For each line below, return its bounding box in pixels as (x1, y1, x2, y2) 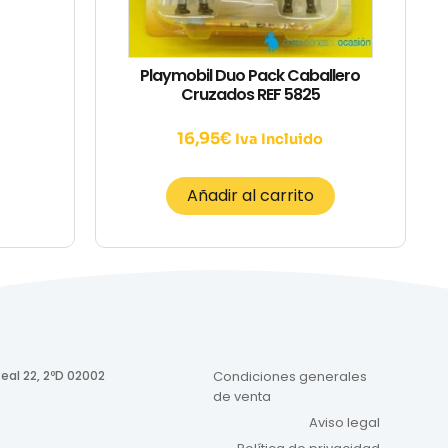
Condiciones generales (213, 366, 368, 386)
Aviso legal (309, 412, 380, 432)
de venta (213, 386, 272, 406)
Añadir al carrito (186, 183, 314, 207)
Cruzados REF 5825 (180, 82, 320, 106)
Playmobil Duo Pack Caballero (140, 63, 361, 87)
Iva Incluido (235, 129, 324, 148)
